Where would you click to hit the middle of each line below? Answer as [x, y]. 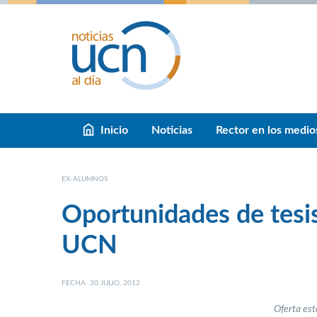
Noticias [172, 130]
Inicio [114, 130]
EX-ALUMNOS [85, 179]
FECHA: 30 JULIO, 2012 [101, 283]
